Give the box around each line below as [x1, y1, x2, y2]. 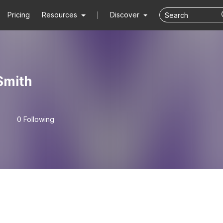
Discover [110, 10, 141, 19]
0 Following [17, 115, 54, 123]
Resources [42, 10, 78, 19]
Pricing [7, 10, 30, 19]
